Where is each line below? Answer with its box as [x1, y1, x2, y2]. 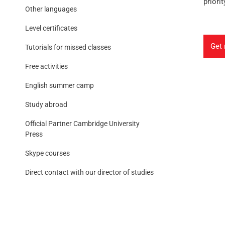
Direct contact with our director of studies [25, 168, 154, 176]
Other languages [25, 5, 77, 13]
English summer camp [25, 81, 94, 89]
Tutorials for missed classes [25, 43, 111, 51]
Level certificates [25, 24, 77, 32]
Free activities [25, 62, 68, 70]
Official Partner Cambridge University [25, 119, 140, 128]
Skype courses [25, 149, 70, 157]
